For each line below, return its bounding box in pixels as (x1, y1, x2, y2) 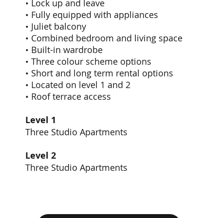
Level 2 (25, 149, 56, 162)
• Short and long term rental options (25, 67, 176, 79)
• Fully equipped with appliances (25, 9, 159, 21)
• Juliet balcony (25, 20, 87, 33)
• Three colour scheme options (25, 55, 152, 68)
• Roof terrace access (25, 91, 111, 103)
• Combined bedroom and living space (25, 32, 183, 44)
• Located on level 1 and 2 (25, 79, 131, 91)
